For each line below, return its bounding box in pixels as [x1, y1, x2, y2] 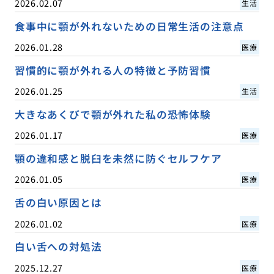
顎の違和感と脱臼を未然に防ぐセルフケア [14, 151, 222, 166]
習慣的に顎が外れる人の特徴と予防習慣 [14, 63, 211, 78]
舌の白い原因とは [14, 195, 102, 210]
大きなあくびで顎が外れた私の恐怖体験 [14, 107, 211, 122]
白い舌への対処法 [14, 239, 102, 254]
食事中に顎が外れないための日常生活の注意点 [14, 19, 244, 34]
